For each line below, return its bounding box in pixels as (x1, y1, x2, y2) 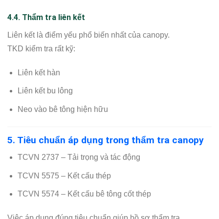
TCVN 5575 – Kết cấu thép (17, 171, 111, 180)
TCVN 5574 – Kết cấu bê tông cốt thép (17, 190, 151, 198)
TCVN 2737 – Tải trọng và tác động (17, 153, 140, 162)
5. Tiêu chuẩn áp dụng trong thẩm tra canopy (7, 134, 204, 146)
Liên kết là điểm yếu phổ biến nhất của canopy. (7, 30, 170, 39)
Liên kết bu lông (17, 87, 73, 95)
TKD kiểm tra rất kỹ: (7, 44, 75, 53)
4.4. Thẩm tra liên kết (7, 12, 85, 22)
